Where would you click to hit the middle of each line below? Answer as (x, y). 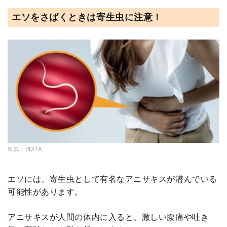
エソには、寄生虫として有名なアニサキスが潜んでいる (112, 179)
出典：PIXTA (25, 149)
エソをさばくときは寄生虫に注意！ (87, 17)
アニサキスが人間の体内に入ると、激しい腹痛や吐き (108, 217)
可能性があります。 (45, 192)
